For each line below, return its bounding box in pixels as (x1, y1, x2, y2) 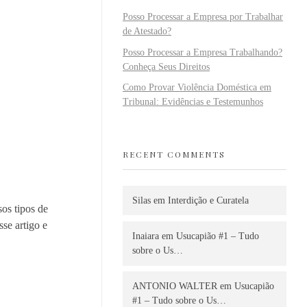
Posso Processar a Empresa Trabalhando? (123, 47, 282, 58)
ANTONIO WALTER (132, 281, 217, 292)
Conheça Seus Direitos (123, 61, 210, 72)
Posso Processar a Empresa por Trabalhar (123, 11, 283, 22)
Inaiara (132, 231, 159, 242)
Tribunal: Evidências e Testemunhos (123, 97, 263, 108)
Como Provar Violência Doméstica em (123, 82, 271, 93)
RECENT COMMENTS (123, 149, 225, 160)
